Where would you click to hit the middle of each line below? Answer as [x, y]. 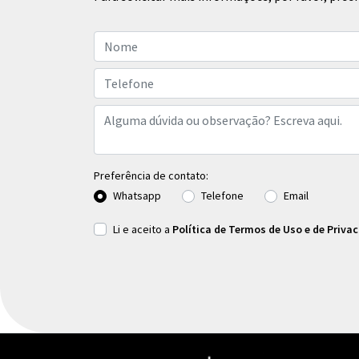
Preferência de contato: [151, 175]
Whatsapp [137, 196]
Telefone [222, 196]
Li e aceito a [143, 229]
